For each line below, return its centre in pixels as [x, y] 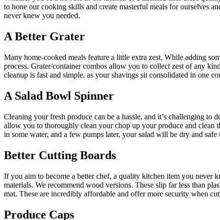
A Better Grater [44, 37]
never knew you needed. [42, 16]
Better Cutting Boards [60, 155]
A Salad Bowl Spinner [59, 96]
